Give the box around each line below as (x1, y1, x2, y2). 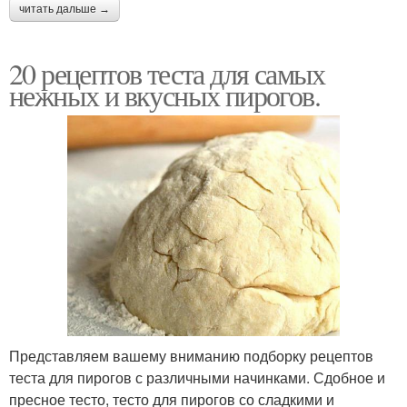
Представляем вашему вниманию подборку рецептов (9, 344, 373, 366)
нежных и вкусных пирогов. (9, 75, 320, 115)
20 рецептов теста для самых (9, 54, 325, 94)
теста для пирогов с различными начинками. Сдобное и (9, 366, 385, 388)
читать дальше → (19, 3, 110, 16)
